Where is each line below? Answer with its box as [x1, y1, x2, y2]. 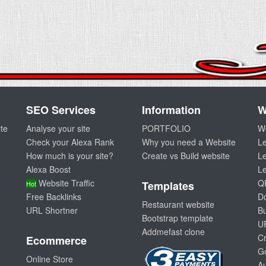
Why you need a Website [142, 136, 236, 148]
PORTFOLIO [142, 122, 191, 134]
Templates [142, 178, 194, 194]
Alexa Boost [26, 163, 71, 175]
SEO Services [26, 102, 96, 118]
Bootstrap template [142, 212, 213, 224]
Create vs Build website [142, 150, 230, 161]
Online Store [26, 253, 73, 265]
